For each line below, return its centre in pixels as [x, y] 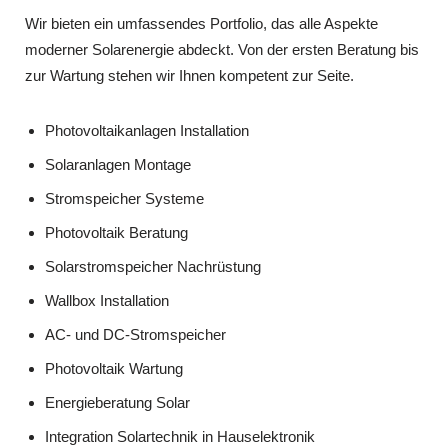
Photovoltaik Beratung [116, 232]
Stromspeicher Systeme [124, 198]
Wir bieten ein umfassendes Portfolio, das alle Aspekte [201, 23]
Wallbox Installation [107, 300]
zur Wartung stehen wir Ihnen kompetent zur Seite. [189, 75]
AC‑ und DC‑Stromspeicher [135, 334]
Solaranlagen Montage [118, 164]
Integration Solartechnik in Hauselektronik [180, 436]
